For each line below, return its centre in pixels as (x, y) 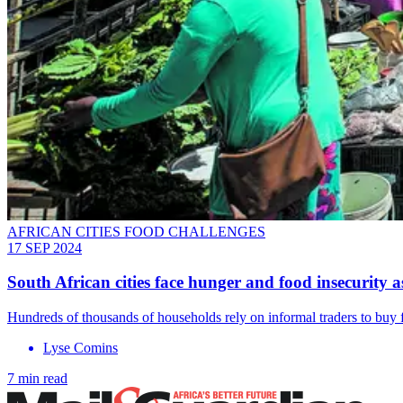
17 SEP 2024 (45, 247)
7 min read (37, 379)
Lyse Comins (81, 348)
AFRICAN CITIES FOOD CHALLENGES (136, 231)
